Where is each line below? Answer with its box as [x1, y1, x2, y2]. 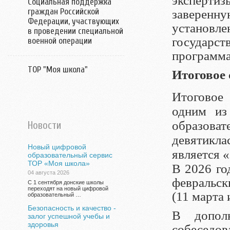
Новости [28, 119, 61, 131]
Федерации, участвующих [28, 16, 119, 26]
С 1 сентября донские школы [28, 179, 104, 185]
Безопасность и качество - [28, 204, 116, 212]
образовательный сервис [28, 151, 112, 159]
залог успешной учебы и [28, 212, 110, 220]
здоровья [28, 220, 59, 228]
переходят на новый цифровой [28, 185, 108, 191]
